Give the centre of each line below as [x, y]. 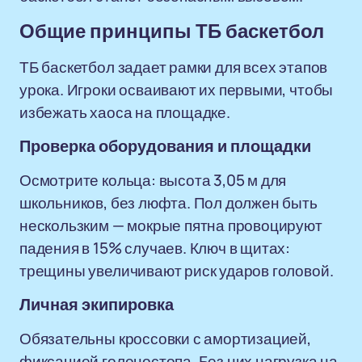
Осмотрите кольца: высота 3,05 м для [153, 180]
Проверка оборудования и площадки [165, 146]
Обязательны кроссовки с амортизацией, [165, 339]
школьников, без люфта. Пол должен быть [168, 203]
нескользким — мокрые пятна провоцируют [171, 225]
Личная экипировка [97, 305]
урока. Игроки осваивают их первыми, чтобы [177, 90]
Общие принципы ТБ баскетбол [172, 32]
